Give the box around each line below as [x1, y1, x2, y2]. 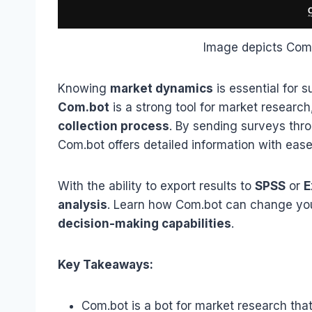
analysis [58, 197, 107, 212]
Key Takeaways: [58, 257, 153, 272]
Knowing [58, 81, 110, 95]
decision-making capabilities [58, 216, 231, 231]
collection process [58, 118, 169, 133]
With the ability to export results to [58, 178, 255, 193]
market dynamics [110, 81, 213, 95]
